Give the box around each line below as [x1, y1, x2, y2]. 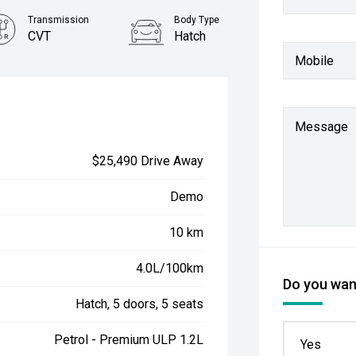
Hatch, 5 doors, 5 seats [75, 296, 204, 311]
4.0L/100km [136, 261, 204, 276]
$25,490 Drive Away [92, 153, 204, 168]
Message [295, 119, 349, 134]
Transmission [28, 14, 90, 25]
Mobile [295, 52, 335, 68]
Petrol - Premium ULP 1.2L [54, 332, 204, 347]
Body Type [174, 14, 220, 25]
